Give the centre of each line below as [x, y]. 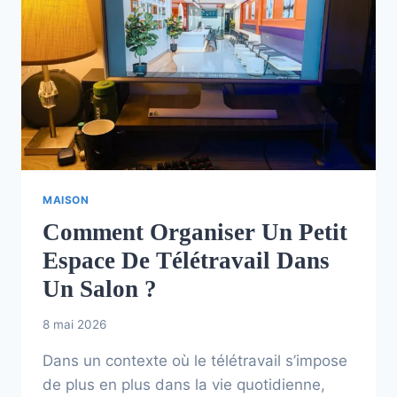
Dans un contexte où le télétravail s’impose [195, 361]
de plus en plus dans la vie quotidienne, [184, 385]
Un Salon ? [100, 289]
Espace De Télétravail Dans [186, 261]
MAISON [66, 199]
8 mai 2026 [74, 325]
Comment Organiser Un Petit [195, 233]
